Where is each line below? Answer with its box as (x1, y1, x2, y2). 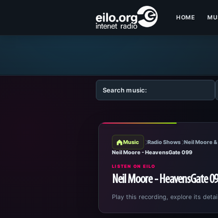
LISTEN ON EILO (112, 163, 156, 169)
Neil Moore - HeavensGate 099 (112, 149, 192, 156)
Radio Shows (147, 138, 181, 145)
